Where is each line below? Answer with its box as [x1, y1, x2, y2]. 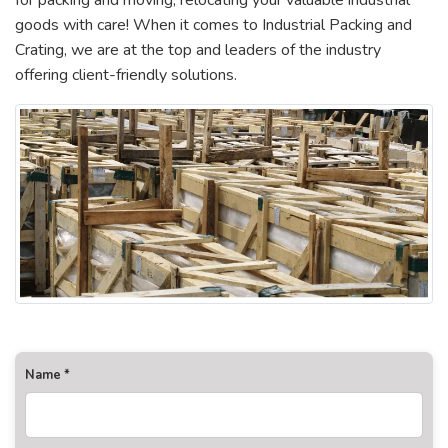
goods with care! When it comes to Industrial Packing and [15, 14, 412, 36]
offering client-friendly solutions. [15, 64, 237, 86]
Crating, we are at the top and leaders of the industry [15, 39, 381, 61]
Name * [25, 366, 70, 385]
